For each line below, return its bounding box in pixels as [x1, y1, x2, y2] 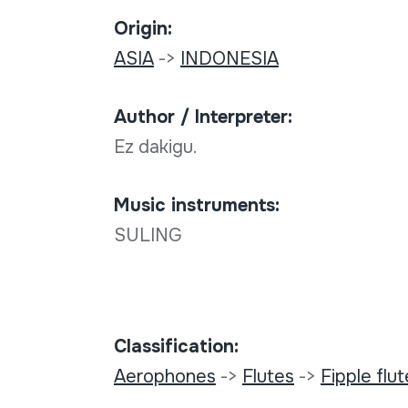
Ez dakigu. [113, 136, 202, 159]
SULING [113, 224, 182, 248]
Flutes [241, 365, 294, 389]
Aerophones [113, 365, 216, 389]
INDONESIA [179, 47, 279, 71]
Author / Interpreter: [113, 106, 292, 129]
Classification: [113, 335, 239, 359]
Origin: [113, 17, 172, 41]
